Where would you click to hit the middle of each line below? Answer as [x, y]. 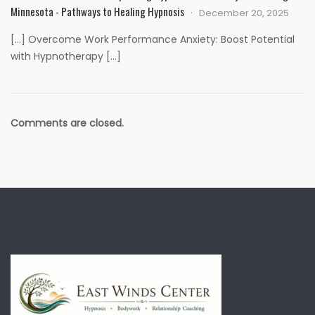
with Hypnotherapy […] [66, 57]
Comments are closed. [67, 123]
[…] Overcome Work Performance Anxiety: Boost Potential [153, 40]
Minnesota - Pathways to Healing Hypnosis [97, 12]
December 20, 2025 [244, 13]
